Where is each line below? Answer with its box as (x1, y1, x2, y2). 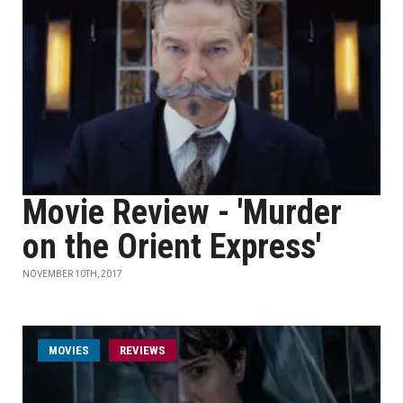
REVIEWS (120, 344, 166, 357)
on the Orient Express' (22, 227, 321, 266)
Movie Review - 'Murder (22, 193, 342, 232)
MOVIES (49, 344, 89, 357)
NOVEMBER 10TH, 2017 (22, 269, 122, 279)
